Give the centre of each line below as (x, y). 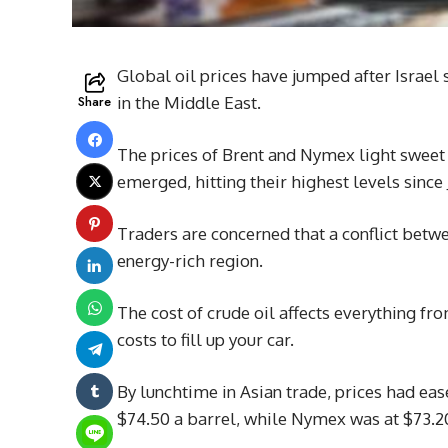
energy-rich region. (190, 261)
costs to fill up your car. (205, 340)
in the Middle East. (189, 103)
